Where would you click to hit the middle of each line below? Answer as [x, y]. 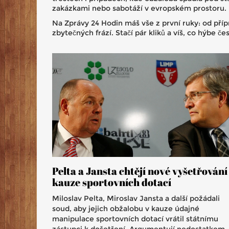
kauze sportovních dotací [112, 182]
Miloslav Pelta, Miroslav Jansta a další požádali [136, 198]
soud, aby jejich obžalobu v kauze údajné [126, 208]
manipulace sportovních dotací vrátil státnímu [135, 219]
